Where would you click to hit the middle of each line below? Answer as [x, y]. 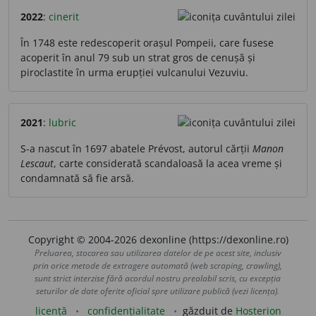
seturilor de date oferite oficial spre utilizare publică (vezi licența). [158, 291]
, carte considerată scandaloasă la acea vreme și [168, 163]
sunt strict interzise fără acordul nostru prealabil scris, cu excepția [158, 278]
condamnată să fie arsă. [77, 178]
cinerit [64, 16]
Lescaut [37, 163]
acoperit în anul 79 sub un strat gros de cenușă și [138, 57]
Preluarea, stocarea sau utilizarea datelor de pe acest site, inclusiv [158, 253]
